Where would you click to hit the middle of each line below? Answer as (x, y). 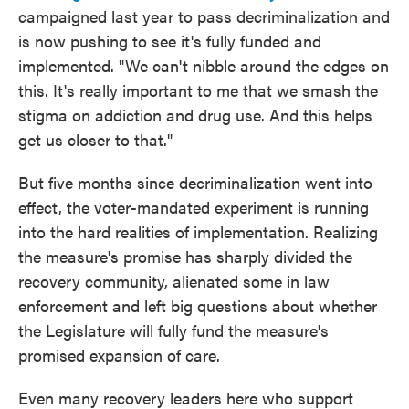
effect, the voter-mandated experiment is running (194, 207)
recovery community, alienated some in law (174, 281)
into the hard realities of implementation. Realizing (198, 231)
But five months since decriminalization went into (195, 182)
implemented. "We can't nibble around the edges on (204, 65)
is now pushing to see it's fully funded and (170, 41)
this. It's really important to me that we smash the (198, 90)
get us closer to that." (95, 139)
